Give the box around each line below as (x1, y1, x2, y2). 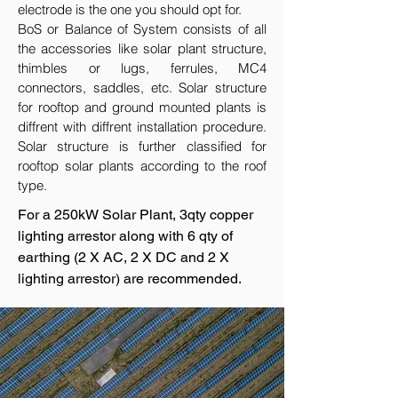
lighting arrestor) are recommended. (18, 270, 242, 287)
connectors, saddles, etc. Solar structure (18, 79, 267, 96)
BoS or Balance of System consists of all (18, 20, 267, 37)
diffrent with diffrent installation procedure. (18, 118, 267, 135)
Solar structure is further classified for (18, 138, 267, 155)
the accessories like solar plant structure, (18, 40, 267, 57)
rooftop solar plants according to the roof (18, 157, 267, 174)
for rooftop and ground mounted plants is (18, 99, 267, 115)
